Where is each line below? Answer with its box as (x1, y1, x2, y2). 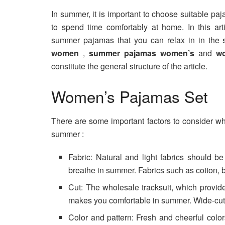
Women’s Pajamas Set (51, 84, 208, 107)
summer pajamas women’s (89, 47, 198, 59)
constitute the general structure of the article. (51, 60, 207, 72)
